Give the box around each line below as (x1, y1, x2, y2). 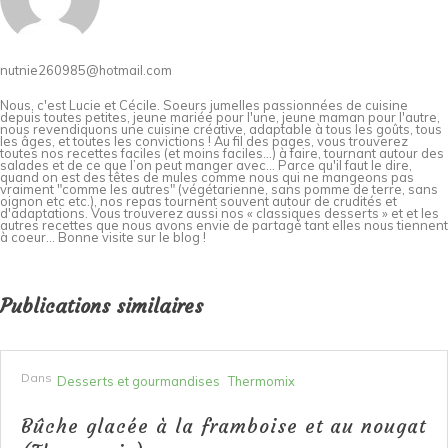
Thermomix (228, 373, 295, 390)
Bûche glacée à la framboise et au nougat (21, 414, 426, 439)
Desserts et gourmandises (57, 373, 220, 390)
